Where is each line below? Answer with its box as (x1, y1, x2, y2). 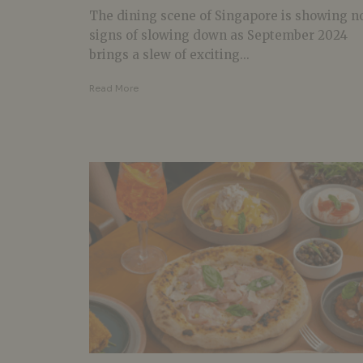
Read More (89, 82, 139, 94)
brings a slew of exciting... (89, 46, 250, 62)
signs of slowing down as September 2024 (89, 27, 348, 43)
